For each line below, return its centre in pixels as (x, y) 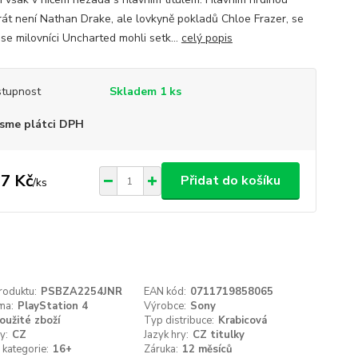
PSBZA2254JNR (81, 292)
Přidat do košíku (230, 181)
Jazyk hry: (167, 335)
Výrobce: (165, 306)
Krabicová (243, 320)
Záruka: (161, 349)
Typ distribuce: (179, 320)
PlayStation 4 (52, 306)
